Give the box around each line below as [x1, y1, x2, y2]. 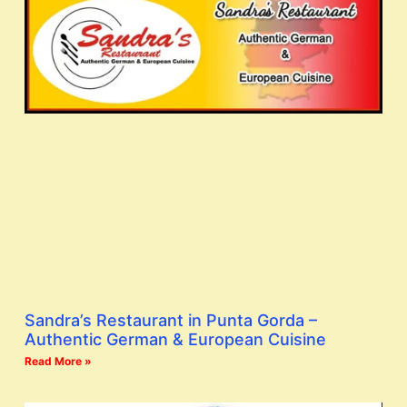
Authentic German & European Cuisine [25, 329, 326, 349]
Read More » [25, 353, 92, 368]
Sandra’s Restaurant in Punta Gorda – [25, 310, 317, 330]
